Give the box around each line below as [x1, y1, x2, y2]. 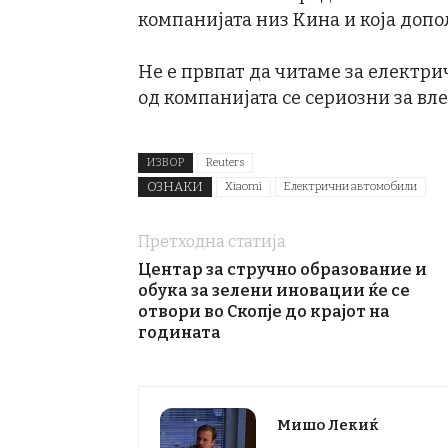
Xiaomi [225, 180, 262, 193]
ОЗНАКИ [147, 179, 203, 194]
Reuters [206, 156, 244, 169]
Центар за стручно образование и [138, 260, 427, 279]
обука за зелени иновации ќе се [138, 281, 410, 300]
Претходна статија [138, 232, 286, 251]
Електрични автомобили [284, 180, 417, 193]
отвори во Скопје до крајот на [138, 302, 390, 321]
